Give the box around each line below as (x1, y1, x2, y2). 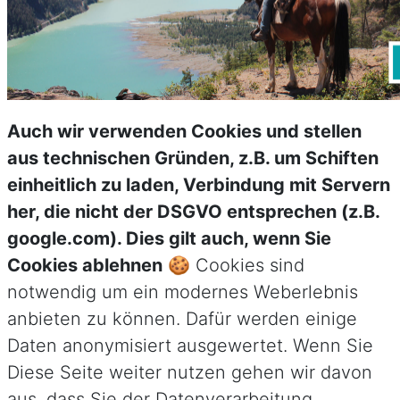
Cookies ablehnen (7, 254, 162, 276)
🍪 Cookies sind (162, 254, 304, 276)
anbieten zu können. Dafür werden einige (7, 307, 357, 329)
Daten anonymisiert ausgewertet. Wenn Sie (7, 334, 373, 356)
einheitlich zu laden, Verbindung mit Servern (7, 173, 390, 196)
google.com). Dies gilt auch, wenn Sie (7, 227, 331, 249)
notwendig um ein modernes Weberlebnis (7, 280, 358, 303)
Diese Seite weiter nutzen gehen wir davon (7, 361, 372, 383)
